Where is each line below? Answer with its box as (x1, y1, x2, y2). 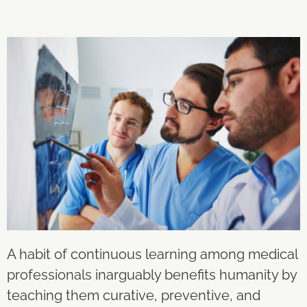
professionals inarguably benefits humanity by (7, 266, 297, 283)
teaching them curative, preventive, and (7, 286, 260, 304)
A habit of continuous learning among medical (7, 245, 297, 262)
